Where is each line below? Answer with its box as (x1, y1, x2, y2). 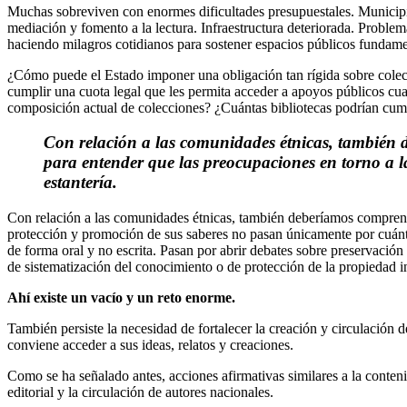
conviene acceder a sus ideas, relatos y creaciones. (7, 337, 293, 353)
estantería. (44, 173, 117, 193)
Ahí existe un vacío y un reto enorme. (7, 290, 235, 306)
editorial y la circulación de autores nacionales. (7, 384, 273, 401)
